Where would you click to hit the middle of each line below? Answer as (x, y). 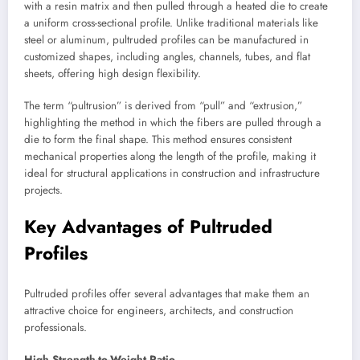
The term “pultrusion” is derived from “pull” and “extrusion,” (163, 106)
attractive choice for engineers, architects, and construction (159, 310)
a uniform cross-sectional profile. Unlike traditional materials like (171, 23)
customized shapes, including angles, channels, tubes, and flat (167, 57)
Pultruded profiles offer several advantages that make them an (167, 293)
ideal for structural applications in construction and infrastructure (172, 174)
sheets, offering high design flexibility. (112, 74)
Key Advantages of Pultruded (148, 227)
